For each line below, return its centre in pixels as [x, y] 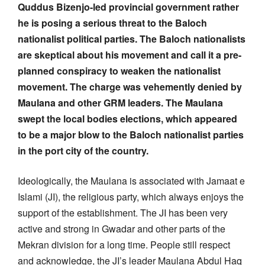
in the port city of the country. [83, 150]
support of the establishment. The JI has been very [123, 212]
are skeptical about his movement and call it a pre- [130, 54]
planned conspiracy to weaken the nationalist [119, 70]
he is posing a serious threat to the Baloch [112, 22]
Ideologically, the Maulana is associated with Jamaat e [131, 180]
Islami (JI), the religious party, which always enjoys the [131, 196]
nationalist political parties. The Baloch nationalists [132, 38]
